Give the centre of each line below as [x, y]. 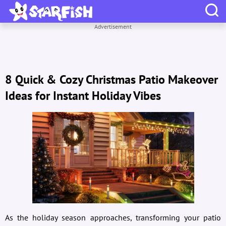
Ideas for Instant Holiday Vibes [83, 96]
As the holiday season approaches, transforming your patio [113, 217]
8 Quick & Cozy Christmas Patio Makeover [111, 80]
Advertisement [113, 26]
